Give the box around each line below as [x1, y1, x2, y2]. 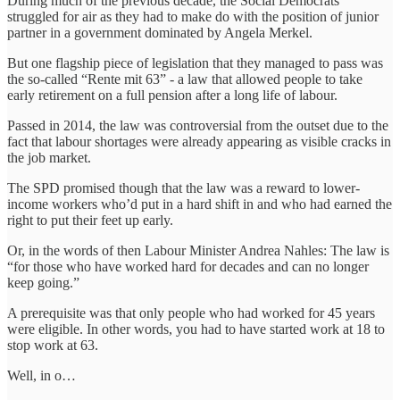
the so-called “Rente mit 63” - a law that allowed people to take [7, 71, 362, 87]
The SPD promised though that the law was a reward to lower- [7, 179, 360, 196]
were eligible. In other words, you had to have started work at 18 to [7, 321, 385, 337]
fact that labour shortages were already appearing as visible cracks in [7, 133, 391, 149]
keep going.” [7, 274, 79, 290]
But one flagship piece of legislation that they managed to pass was [7, 54, 383, 71]
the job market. [7, 149, 91, 165]
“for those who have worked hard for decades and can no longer [7, 258, 369, 274]
